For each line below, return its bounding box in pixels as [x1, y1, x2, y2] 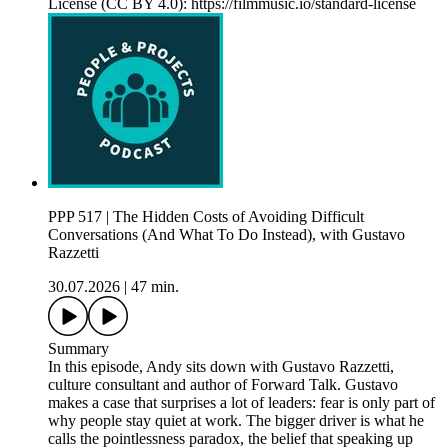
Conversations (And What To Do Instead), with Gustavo [48, 226, 405, 244]
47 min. [131, 278, 179, 296]
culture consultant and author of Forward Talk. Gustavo [48, 376, 398, 394]
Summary [48, 340, 109, 358]
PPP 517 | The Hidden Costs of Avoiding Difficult [48, 208, 364, 226]
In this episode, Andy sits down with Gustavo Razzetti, [48, 358, 394, 376]
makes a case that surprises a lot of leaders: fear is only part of [48, 394, 435, 412]
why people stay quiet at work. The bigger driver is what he [48, 412, 424, 430]
